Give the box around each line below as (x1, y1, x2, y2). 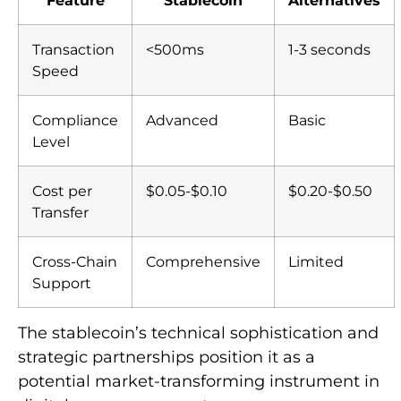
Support (32, 273, 91, 292)
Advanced (146, 110, 218, 129)
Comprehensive (146, 252, 260, 270)
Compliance (32, 110, 118, 129)
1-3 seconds (288, 39, 371, 58)
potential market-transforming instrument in (18, 371, 380, 391)
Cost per (32, 181, 92, 200)
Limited (288, 252, 344, 270)
